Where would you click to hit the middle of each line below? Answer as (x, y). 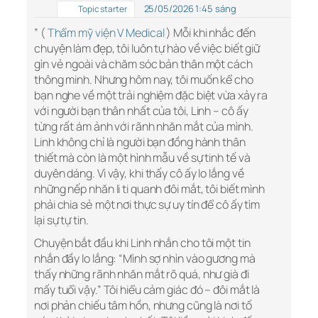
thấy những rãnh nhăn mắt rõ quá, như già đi (142, 274)
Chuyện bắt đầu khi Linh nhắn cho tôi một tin (142, 243)
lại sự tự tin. (61, 220)
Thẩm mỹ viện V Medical (106, 33)
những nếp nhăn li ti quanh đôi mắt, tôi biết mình (150, 189)
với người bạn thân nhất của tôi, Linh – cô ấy (141, 111)
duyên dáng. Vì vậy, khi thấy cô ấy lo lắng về (139, 174)
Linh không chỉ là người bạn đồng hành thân (140, 142)
